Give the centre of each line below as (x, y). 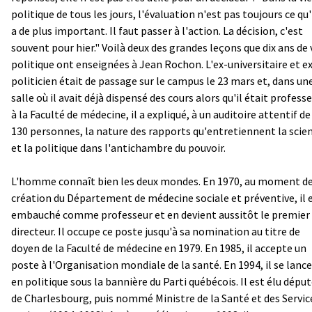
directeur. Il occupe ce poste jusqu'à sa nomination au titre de (156, 231)
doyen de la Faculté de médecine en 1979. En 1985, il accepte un (159, 248)
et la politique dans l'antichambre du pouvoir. (118, 147)
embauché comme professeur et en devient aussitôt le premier (161, 214)
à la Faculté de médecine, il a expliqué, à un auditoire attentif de (161, 114)
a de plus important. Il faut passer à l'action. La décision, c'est (157, 30)
